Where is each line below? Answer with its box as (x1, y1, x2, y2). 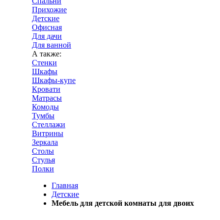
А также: (32, 50, 61, 58)
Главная (52, 181, 78, 190)
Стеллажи (32, 120, 65, 129)
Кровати (32, 85, 60, 93)
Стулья (32, 156, 55, 164)
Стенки (32, 58, 57, 67)
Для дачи (32, 32, 62, 40)
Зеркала (32, 138, 58, 146)
